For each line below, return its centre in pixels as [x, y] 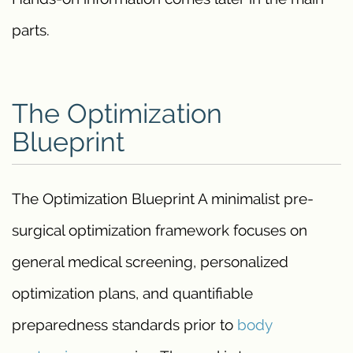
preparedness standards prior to [124, 325]
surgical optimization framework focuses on [160, 230]
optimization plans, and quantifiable [132, 294]
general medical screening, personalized [150, 262]
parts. [31, 30]
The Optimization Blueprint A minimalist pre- [163, 199]
